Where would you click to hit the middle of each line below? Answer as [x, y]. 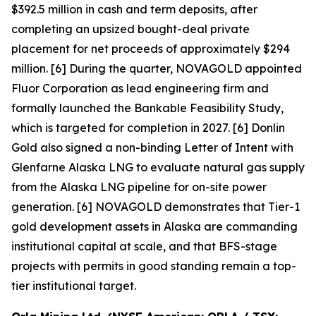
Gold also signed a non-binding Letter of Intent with [152, 147]
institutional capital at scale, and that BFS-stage [144, 246]
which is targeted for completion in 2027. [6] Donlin [148, 128]
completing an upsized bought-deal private [130, 29]
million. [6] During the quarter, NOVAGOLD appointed [157, 68]
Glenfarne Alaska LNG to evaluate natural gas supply [158, 167]
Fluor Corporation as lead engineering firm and [140, 88]
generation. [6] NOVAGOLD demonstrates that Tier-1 [156, 207]
